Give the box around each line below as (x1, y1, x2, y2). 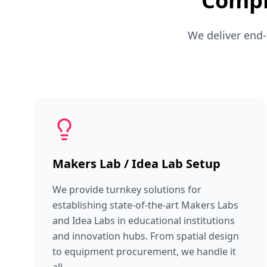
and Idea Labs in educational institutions (52, 214, 235, 227)
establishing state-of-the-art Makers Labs (52, 198, 238, 212)
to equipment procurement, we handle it (52, 245, 236, 258)
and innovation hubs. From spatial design (52, 229, 239, 243)
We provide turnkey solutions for (52, 183, 201, 196)
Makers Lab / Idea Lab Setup (52, 156, 221, 172)
